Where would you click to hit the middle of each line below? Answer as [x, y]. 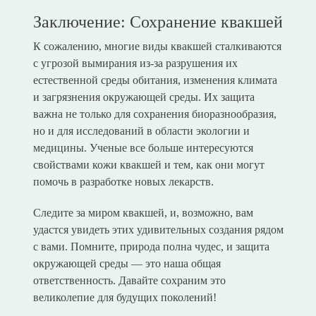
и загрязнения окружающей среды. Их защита [144, 97]
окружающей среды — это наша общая [127, 264]
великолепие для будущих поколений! [124, 298]
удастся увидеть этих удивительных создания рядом [158, 230]
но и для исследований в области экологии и [141, 131]
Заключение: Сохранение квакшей [158, 22]
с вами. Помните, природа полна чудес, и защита [151, 247]
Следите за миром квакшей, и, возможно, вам [143, 213]
